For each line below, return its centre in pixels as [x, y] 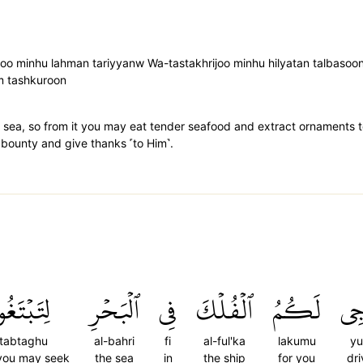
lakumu [297, 341]
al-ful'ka [224, 341]
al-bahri [114, 341]
